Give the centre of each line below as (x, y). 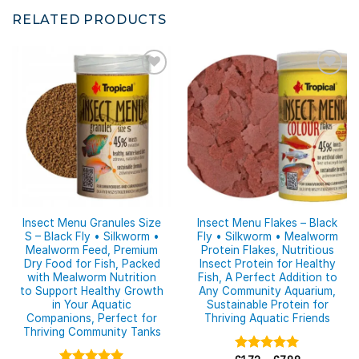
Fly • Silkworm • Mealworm (267, 237)
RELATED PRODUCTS (89, 19)
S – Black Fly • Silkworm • (92, 237)
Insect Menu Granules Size (92, 223)
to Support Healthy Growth (92, 291)
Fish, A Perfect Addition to (267, 278)
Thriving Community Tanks (92, 332)
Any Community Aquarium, (267, 291)
